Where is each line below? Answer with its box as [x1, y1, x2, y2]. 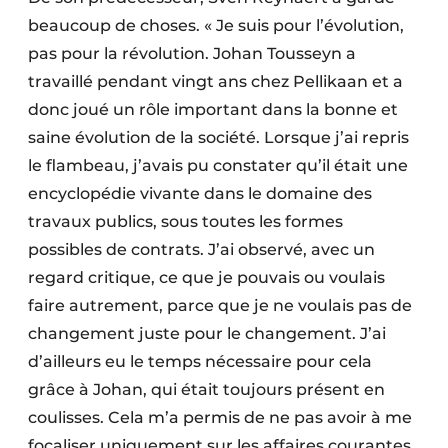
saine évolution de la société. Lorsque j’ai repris [28, 128, 409, 148]
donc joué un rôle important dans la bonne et [28, 100, 398, 120]
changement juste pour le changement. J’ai [28, 324, 386, 344]
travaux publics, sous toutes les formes [28, 212, 343, 232]
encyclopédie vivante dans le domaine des [28, 184, 372, 204]
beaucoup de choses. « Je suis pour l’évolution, [28, 16, 404, 36]
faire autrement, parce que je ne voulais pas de [28, 296, 412, 316]
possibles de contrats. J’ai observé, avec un [28, 240, 375, 260]
